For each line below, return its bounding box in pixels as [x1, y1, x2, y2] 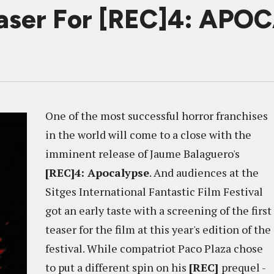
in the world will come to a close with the [45, 127, 251, 142]
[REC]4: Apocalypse [45, 165, 149, 180]
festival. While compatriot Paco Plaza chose [45, 241, 263, 256]
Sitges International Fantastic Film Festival [45, 184, 263, 199]
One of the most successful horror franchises [45, 108, 268, 123]
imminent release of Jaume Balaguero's [45, 146, 240, 161]
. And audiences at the [149, 165, 259, 180]
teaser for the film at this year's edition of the [45, 222, 271, 237]
